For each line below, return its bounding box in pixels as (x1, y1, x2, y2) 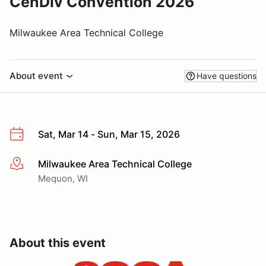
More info (9, 158, 52, 170)
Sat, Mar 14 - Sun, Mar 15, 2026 (38, 128, 180, 140)
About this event (9, 235, 106, 250)
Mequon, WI (38, 172, 88, 184)
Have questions (197, 71, 256, 81)
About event (9, 70, 63, 81)
